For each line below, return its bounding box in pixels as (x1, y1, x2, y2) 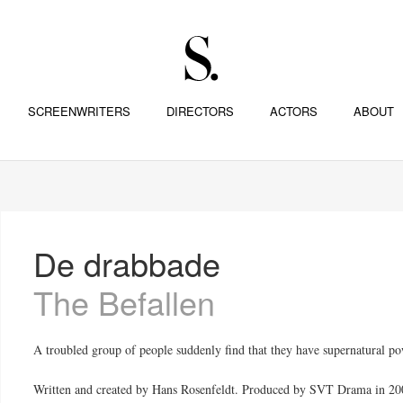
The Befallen (33, 279, 216, 325)
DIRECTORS (166, 103, 234, 120)
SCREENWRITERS (27, 103, 130, 120)
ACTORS (269, 103, 318, 120)
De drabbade (33, 240, 221, 286)
